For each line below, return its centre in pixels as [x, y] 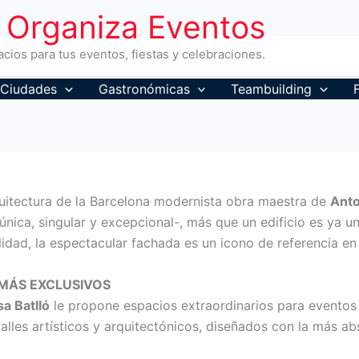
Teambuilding [272, 89]
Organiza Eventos [136, 27]
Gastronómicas [144, 89]
